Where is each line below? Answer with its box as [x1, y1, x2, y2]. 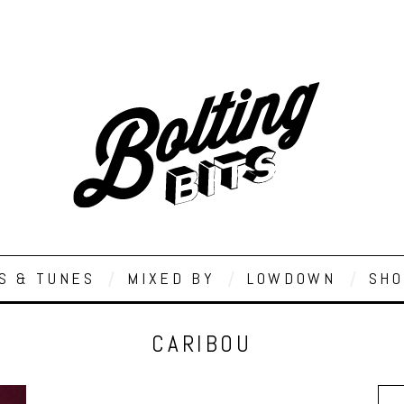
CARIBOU [151, 330, 252, 358]
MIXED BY [127, 268, 216, 289]
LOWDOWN [247, 268, 336, 289]
